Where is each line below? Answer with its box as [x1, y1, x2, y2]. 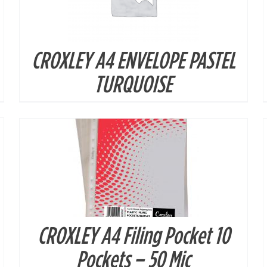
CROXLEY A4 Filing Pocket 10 [37, 222, 229, 248]
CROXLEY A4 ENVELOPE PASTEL [31, 47, 235, 73]
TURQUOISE [94, 71, 173, 97]
